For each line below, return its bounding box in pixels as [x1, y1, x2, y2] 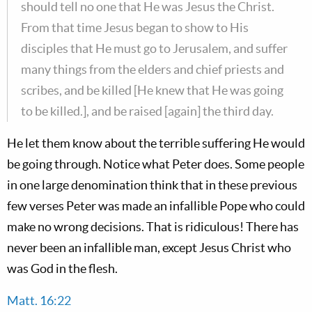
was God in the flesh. [7, 261, 118, 276]
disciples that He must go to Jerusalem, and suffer [21, 41, 288, 56]
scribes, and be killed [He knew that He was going [21, 83, 283, 97]
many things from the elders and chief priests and [21, 62, 284, 77]
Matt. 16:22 [7, 293, 71, 308]
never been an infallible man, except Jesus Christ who [7, 240, 291, 255]
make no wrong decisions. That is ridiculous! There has [7, 219, 299, 234]
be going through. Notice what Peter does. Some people [7, 157, 304, 171]
